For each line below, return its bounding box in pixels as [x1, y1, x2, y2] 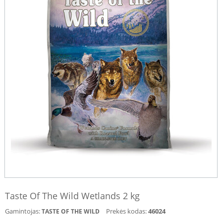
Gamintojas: [5, 207, 40, 216]
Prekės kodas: [106, 207, 147, 216]
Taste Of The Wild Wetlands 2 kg [5, 190, 140, 202]
